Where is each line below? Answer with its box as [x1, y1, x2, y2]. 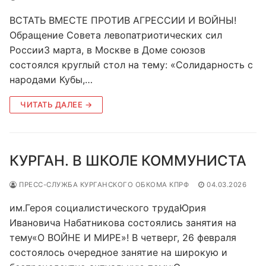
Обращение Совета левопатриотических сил [9, 28, 222, 41]
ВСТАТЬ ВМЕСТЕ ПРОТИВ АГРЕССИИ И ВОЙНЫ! [9, 14, 236, 26]
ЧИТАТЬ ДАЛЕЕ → [20, 99, 92, 109]
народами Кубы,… [9, 73, 93, 85]
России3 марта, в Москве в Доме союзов [9, 43, 205, 56]
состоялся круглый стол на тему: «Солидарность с [9, 58, 253, 71]
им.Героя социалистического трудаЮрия [9, 201, 206, 214]
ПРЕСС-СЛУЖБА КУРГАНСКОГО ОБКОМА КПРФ [17, 180, 189, 189]
